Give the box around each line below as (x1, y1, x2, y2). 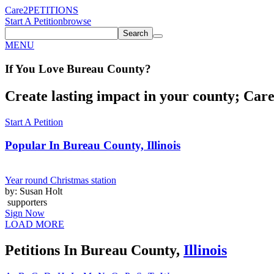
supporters (5, 196, 47, 207)
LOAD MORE (5, 218, 64, 229)
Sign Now (5, 207, 45, 218)
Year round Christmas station (5, 174, 116, 185)
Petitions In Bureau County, (5, 242, 183, 258)
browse (63, 16, 91, 26)
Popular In (5, 139, 63, 152)
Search (123, 29, 148, 38)
